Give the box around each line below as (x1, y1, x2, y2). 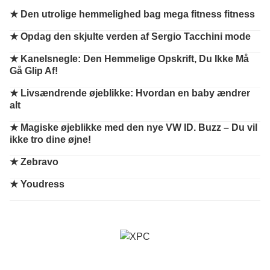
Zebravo (20, 157, 58, 167)
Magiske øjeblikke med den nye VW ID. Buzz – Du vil (20, 122, 257, 133)
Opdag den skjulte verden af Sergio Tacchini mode (20, 31, 251, 42)
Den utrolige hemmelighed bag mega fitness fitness (20, 9, 255, 19)
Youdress (20, 179, 64, 189)
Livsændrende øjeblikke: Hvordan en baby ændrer (20, 88, 250, 98)
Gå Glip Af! (10, 66, 58, 76)
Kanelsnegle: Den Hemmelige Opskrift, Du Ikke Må (20, 54, 249, 64)
